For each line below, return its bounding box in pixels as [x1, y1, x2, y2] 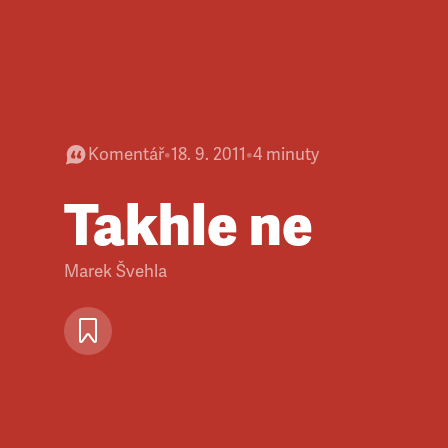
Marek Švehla [64, 261, 167, 282]
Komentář [88, 144, 164, 165]
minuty [266, 144, 319, 165]
